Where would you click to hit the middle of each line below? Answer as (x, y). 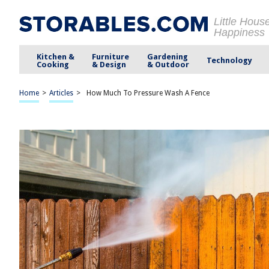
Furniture (111, 56)
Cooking (53, 64)
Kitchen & (56, 56)
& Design (109, 64)
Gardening (167, 56)
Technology (229, 60)
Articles (61, 93)
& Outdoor (168, 64)
